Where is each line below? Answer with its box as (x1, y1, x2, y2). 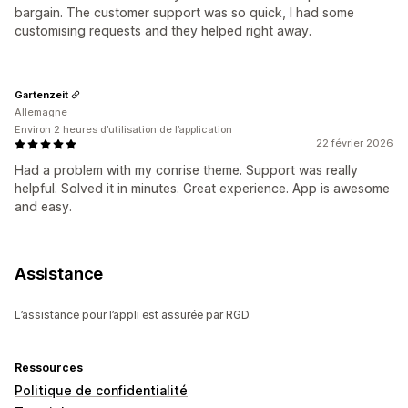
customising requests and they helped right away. (15, 23, 311, 39)
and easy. (15, 199, 72, 215)
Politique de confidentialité (15, 382, 188, 399)
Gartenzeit (15, 87, 68, 101)
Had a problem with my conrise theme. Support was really (15, 162, 358, 178)
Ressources (15, 361, 83, 375)
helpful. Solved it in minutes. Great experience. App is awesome (15, 180, 390, 197)
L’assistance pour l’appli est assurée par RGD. (15, 308, 251, 322)
